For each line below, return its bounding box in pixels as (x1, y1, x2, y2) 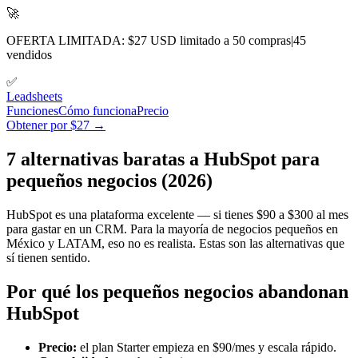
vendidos (6, 48, 52, 62)
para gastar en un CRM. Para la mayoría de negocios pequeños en (6, 221, 338, 236)
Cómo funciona (58, 104, 137, 117)
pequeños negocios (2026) (6, 169, 213, 191)
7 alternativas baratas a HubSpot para (6, 148, 320, 169)
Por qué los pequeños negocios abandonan (6, 280, 348, 302)
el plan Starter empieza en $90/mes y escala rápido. (77, 340, 336, 354)
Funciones (6, 104, 58, 117)
